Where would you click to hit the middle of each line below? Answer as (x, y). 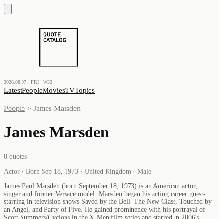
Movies (54, 90)
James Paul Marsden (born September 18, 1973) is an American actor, (100, 186)
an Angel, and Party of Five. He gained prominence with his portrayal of (105, 209)
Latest (13, 90)
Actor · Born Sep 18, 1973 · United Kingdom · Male (77, 171)
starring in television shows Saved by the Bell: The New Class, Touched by (108, 201)
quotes (17, 156)
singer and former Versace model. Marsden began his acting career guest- (105, 194)
